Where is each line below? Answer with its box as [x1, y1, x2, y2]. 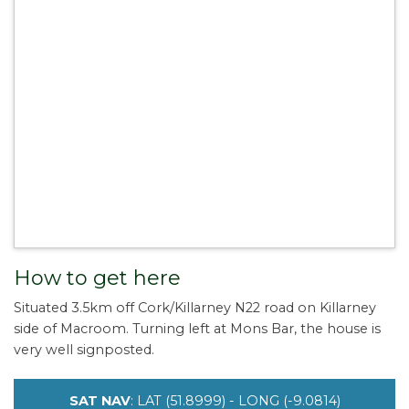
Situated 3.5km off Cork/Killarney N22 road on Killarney [14, 299, 376, 317]
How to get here [14, 266, 181, 291]
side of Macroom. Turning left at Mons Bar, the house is [14, 320, 381, 338]
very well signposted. [14, 341, 154, 359]
